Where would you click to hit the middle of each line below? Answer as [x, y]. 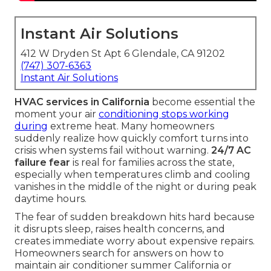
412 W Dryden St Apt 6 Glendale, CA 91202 [123, 54]
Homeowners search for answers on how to [119, 253]
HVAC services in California [82, 102]
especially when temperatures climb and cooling [132, 175]
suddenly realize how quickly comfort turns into [132, 139]
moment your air [57, 114]
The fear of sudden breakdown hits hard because [135, 217]
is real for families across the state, [152, 163]
